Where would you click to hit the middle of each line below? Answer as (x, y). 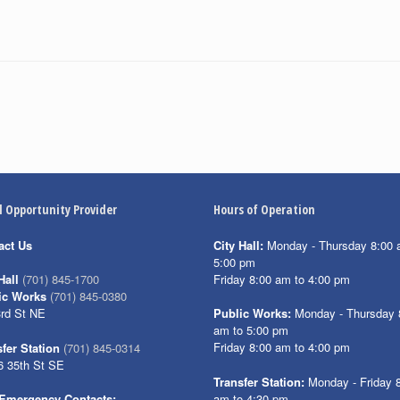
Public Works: (252, 313)
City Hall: (240, 245)
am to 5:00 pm (251, 330)
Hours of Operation (264, 209)
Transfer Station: (259, 381)
